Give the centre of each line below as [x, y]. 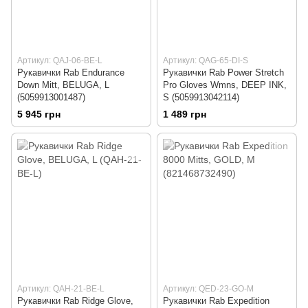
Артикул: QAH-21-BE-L [61, 289]
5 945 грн [39, 114]
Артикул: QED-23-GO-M [208, 289]
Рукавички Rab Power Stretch [223, 72]
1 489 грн [185, 114]
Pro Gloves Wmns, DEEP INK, [225, 85]
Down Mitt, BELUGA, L [63, 85]
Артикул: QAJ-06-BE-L [60, 60]
